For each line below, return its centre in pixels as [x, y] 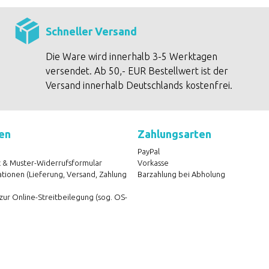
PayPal [149, 151]
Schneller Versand [91, 31]
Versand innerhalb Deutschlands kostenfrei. [139, 85]
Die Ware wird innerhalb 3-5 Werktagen [131, 56]
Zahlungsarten [174, 134]
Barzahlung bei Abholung [181, 174]
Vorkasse [153, 163]
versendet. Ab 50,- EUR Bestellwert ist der [137, 71]
